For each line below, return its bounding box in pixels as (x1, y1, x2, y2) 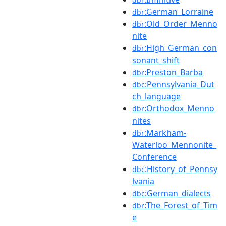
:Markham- (144, 127, 186, 138)
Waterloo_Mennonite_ (132, 139, 216, 150)
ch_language (132, 90, 181, 102)
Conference (132, 151, 177, 162)
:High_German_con (144, 42, 217, 53)
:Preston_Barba (144, 66, 203, 78)
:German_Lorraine (144, 6, 213, 17)
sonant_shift (132, 54, 180, 66)
